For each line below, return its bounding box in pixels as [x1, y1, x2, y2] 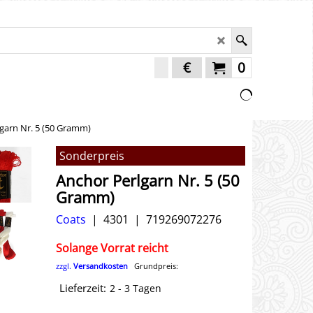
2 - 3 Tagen [110, 282, 161, 296]
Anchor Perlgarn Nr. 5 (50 [56, 169, 240, 191]
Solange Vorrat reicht [56, 240, 168, 256]
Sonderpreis [59, 148, 124, 163]
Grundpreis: [128, 260, 178, 271]
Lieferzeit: [59, 281, 106, 296]
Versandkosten [73, 260, 128, 271]
